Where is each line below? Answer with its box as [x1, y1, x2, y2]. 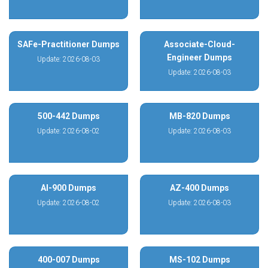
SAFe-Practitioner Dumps [17, 39, 120, 49]
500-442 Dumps [37, 111, 100, 121]
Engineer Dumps [167, 53, 232, 62]
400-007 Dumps [37, 255, 100, 264]
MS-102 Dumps [169, 255, 230, 264]
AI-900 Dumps [41, 183, 96, 193]
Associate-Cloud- [164, 39, 235, 49]
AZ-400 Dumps [170, 183, 229, 193]
